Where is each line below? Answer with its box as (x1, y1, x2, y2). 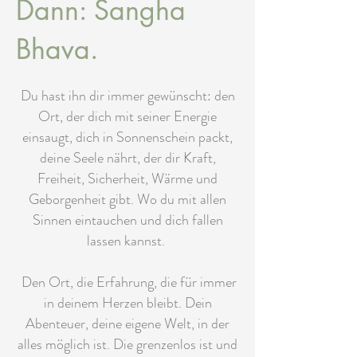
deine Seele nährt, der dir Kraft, (39, 147, 216, 168)
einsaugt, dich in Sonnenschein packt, (22, 127, 233, 147)
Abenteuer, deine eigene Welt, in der (25, 313, 229, 334)
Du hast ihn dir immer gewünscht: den (20, 85, 235, 106)
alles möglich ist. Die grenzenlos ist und (18, 334, 237, 355)
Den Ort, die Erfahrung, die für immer (18, 272, 237, 292)
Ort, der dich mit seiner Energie (38, 106, 217, 127)
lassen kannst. (87, 230, 168, 251)
